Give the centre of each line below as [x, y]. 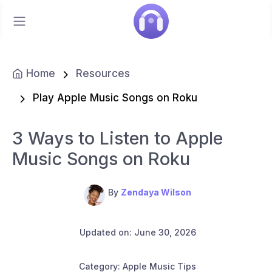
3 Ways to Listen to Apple [117, 138]
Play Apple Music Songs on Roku [115, 98]
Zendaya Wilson [156, 192]
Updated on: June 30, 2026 [138, 232]
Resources [103, 73]
